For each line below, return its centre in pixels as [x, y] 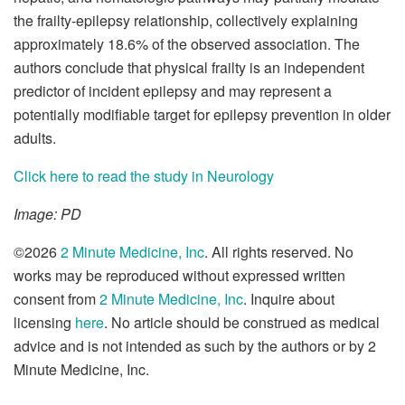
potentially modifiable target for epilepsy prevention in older [202, 114]
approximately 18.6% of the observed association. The [187, 43]
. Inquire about [289, 298]
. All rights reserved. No [279, 251]
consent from [57, 298]
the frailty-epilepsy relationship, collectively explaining [186, 20]
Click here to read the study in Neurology [144, 175]
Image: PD [47, 213]
